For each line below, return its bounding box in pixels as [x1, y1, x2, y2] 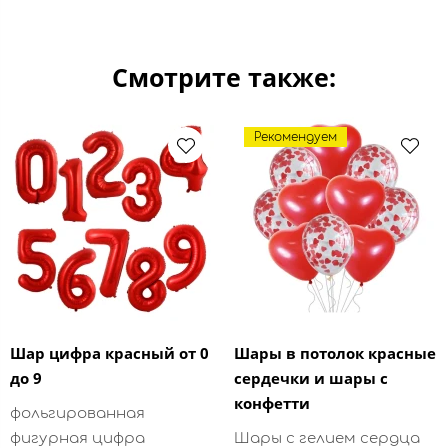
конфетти [234, 392, 310, 413]
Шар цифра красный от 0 [10, 342, 209, 363]
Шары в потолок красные [234, 342, 436, 363]
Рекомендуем [254, 129, 337, 144]
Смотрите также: [112, 59, 336, 94]
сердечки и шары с [234, 367, 388, 388]
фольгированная [10, 404, 145, 422]
